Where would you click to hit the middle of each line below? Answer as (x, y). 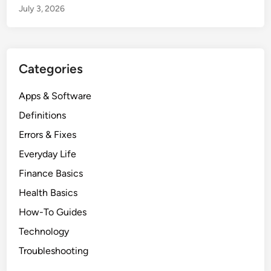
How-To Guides (53, 212)
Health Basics (48, 192)
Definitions (43, 115)
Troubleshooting (54, 250)
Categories (51, 68)
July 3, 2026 (42, 8)
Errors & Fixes (48, 134)
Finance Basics (51, 173)
